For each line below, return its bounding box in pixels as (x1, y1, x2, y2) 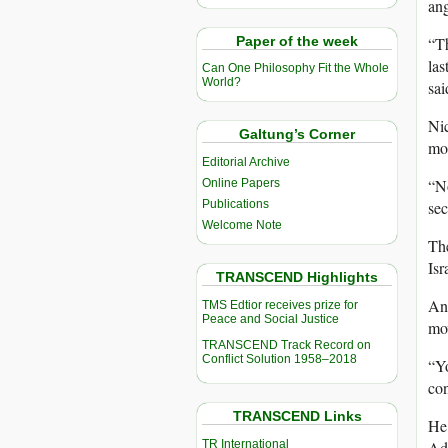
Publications (202, 197, 269, 212)
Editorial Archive (202, 155, 290, 170)
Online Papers (202, 176, 280, 191)
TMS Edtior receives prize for (202, 298, 358, 313)
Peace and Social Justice (202, 312, 339, 327)
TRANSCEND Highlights (216, 269, 378, 286)
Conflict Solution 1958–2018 (202, 352, 357, 367)
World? (202, 75, 241, 90)
